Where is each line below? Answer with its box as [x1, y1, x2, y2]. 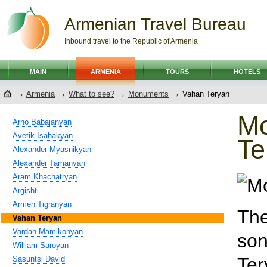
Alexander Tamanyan [13, 159, 85, 167]
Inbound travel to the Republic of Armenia [64, 37, 198, 45]
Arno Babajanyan [13, 117, 72, 126]
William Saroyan [13, 241, 69, 250]
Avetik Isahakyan [13, 131, 73, 140]
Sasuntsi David [13, 254, 65, 263]
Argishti [13, 186, 39, 195]
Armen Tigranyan [13, 200, 72, 209]
